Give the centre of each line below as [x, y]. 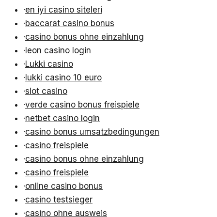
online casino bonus [64, 186]
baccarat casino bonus [70, 23]
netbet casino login [62, 118]
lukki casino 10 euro [63, 78]
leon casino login [58, 51]
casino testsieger [59, 200]
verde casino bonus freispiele [82, 105]
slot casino [46, 91]
